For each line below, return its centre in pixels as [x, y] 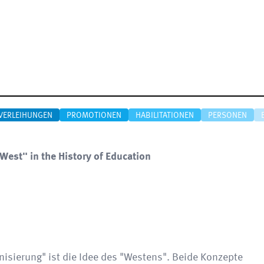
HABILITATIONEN [165, 115]
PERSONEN [227, 115]
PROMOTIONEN [94, 115]
